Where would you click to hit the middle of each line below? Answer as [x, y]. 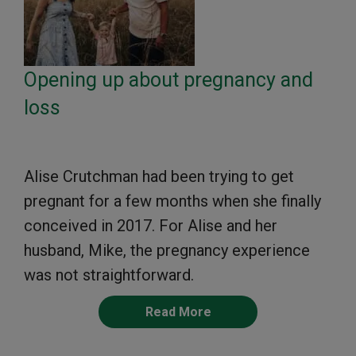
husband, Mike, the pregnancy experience [167, 250]
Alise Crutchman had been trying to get [159, 176]
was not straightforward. [109, 275]
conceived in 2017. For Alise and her [151, 225]
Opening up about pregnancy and [168, 79]
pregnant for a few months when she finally [172, 201]
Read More [178, 311]
